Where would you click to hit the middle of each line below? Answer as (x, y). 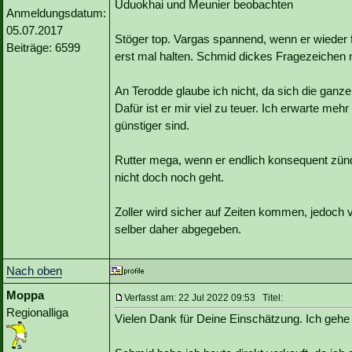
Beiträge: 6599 (43, 48)
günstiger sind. (152, 126)
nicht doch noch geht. (169, 178)
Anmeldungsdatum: (56, 13)
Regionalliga (37, 313)
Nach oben (34, 271)
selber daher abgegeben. (178, 229)
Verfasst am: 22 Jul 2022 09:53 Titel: (203, 298)
